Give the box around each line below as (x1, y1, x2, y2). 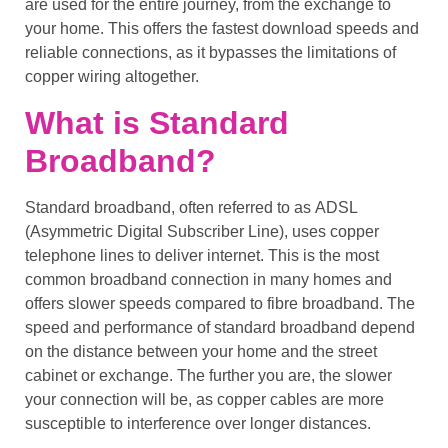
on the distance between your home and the (25, 342, 338, 360)
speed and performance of (25, 318, 214, 336)
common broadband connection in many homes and (25, 270, 392, 288)
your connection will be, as (25, 390, 217, 408)
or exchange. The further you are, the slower (77, 366, 392, 384)
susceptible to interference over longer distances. (25, 414, 371, 432)
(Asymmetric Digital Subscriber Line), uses (25, 222, 330, 240)
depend (357, 318, 415, 336)
